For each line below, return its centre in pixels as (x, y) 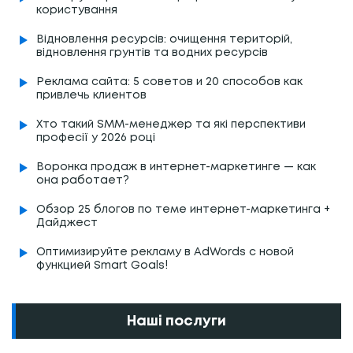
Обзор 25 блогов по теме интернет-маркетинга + (183, 209)
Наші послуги (176, 321)
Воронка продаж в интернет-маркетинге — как (176, 167)
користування (77, 10)
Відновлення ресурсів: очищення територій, (164, 39)
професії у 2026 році (96, 137)
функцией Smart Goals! (102, 265)
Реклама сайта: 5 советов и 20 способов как (169, 82)
